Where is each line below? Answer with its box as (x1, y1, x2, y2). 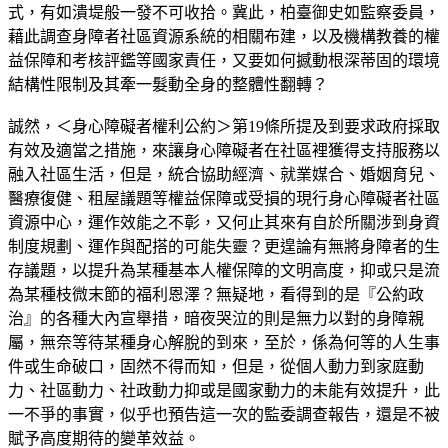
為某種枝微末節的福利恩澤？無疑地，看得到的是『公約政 (8, 285, 424, 303)
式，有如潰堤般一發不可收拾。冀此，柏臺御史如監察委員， (8, 3, 440, 21)
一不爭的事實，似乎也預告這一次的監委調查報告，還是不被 (8, 405, 440, 423)
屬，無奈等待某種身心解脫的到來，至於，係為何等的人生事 (8, 333, 440, 351)
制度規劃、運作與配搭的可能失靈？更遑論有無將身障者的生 (8, 237, 440, 255)
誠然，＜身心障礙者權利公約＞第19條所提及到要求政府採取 (8, 117, 440, 135)
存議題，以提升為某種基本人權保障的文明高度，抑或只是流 (8, 261, 440, 279)
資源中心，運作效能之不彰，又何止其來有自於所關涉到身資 (8, 213, 440, 231)
